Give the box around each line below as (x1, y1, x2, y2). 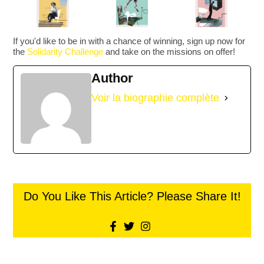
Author (91, 71, 134, 86)
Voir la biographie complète (91, 92, 220, 104)
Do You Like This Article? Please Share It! (23, 190, 241, 203)
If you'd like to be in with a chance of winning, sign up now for (13, 35, 246, 46)
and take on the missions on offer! (103, 46, 236, 57)
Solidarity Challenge (27, 46, 104, 57)
